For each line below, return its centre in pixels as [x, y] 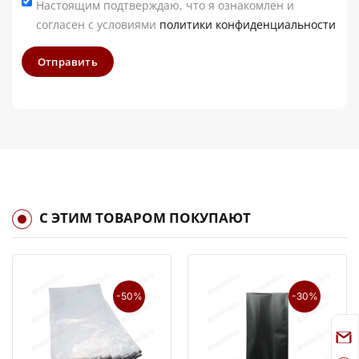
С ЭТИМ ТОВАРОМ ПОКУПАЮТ [145, 218]
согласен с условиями [98, 25]
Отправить [68, 62]
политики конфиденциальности [248, 25]
